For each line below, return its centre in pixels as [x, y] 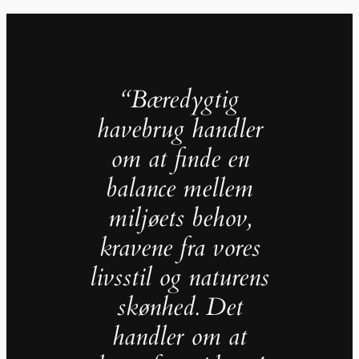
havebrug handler [179, 129]
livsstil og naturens [179, 278]
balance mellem [179, 189]
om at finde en [179, 159]
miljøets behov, [179, 218]
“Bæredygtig [179, 100]
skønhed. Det [179, 307]
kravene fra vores [179, 248]
